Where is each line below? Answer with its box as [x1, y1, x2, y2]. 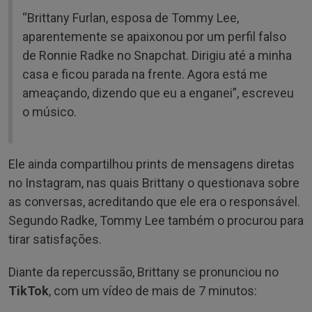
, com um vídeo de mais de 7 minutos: [49, 283, 257, 298]
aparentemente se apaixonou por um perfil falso [22, 29, 286, 44]
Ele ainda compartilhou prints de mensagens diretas [8, 156, 295, 171]
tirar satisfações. [8, 231, 102, 247]
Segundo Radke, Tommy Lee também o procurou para [8, 212, 304, 228]
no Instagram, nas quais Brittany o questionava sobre [8, 175, 299, 190]
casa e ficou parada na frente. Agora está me [22, 66, 267, 81]
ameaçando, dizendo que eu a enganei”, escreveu [22, 85, 294, 100]
